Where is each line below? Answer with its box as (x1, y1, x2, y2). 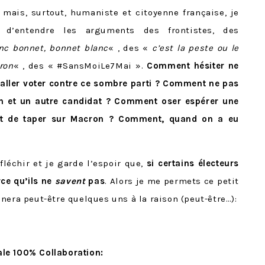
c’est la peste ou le (152, 43, 239, 54)
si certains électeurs (146, 158, 239, 169)
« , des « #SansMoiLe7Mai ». (13, 60, 147, 72)
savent (54, 176, 86, 187)
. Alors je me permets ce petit (105, 176, 239, 187)
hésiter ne (193, 60, 240, 72)
